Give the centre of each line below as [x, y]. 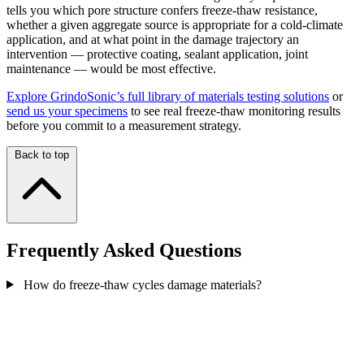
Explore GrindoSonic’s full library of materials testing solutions [168, 96]
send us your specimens [67, 110]
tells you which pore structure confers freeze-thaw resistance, [162, 10]
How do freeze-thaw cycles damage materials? [142, 284]
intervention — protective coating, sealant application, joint [157, 54]
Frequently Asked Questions [124, 250]
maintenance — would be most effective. [111, 68]
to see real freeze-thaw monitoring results [234, 110]
